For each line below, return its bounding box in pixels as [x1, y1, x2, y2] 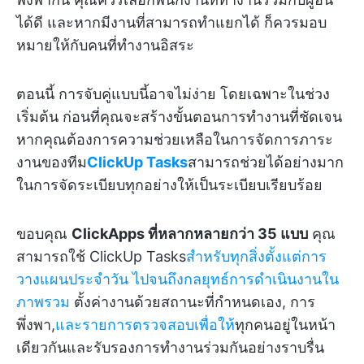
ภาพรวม [16, 293, 70, 311]
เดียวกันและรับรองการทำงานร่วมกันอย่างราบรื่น [16, 339, 324, 357]
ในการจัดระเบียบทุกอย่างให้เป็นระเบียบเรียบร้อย [16, 176, 323, 194]
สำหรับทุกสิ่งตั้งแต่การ [186, 248, 327, 266]
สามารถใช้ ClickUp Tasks [16, 248, 186, 266]
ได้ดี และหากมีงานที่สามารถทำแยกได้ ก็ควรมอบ [16, 14, 327, 32]
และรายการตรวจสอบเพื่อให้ [55, 316, 235, 334]
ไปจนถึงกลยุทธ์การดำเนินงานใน [132, 271, 339, 288]
